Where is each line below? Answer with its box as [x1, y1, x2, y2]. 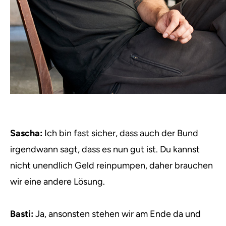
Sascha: [10, 128, 42, 139]
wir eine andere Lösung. [10, 176, 105, 187]
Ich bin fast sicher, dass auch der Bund [42, 128, 198, 139]
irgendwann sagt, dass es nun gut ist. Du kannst [10, 144, 200, 155]
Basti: [10, 208, 33, 219]
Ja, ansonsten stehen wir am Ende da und [33, 208, 201, 219]
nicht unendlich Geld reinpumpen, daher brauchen [10, 160, 213, 171]
